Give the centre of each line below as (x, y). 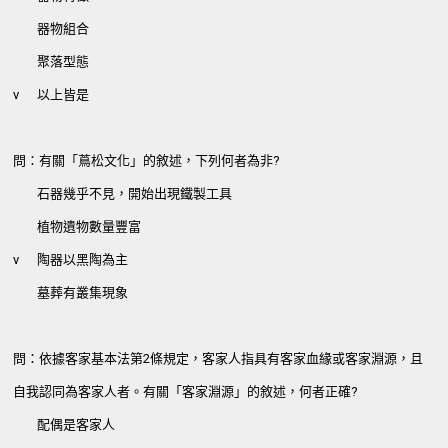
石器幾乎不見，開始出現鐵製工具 (135, 194)
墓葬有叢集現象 (83, 293)
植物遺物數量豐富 (89, 227)
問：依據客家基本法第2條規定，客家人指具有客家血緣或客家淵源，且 (218, 359)
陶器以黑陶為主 (83, 260)
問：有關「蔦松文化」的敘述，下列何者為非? (147, 161)
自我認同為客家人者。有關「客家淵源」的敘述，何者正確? (186, 392)
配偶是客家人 (76, 425)
